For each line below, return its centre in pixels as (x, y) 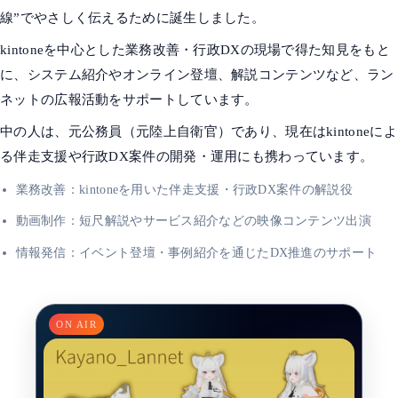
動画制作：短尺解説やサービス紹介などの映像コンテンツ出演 (193, 221)
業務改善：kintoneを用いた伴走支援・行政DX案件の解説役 (184, 189)
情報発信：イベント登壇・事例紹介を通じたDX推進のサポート (196, 253)
